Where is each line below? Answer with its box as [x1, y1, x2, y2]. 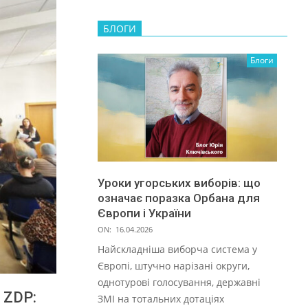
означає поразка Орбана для [98, 190, 260, 205]
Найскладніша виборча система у [98, 242, 257, 256]
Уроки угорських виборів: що [98, 175, 261, 190]
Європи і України [98, 206, 191, 220]
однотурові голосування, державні [98, 275, 261, 289]
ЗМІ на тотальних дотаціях [98, 291, 224, 305]
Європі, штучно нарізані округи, [98, 258, 250, 272]
